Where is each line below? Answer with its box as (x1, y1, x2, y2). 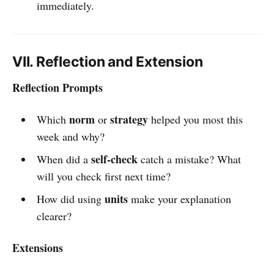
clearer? (36, 208, 72, 223)
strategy (109, 111, 148, 127)
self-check (91, 150, 138, 167)
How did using (36, 191, 105, 206)
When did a (36, 151, 91, 166)
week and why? (36, 128, 105, 144)
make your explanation (127, 191, 231, 206)
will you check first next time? (36, 168, 171, 183)
